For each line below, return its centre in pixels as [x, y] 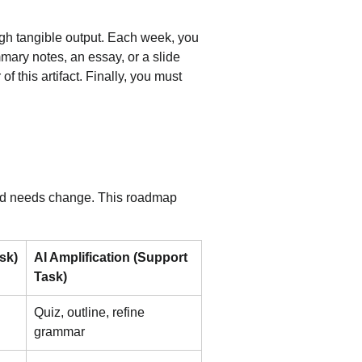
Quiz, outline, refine [91, 312]
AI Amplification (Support [112, 257]
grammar [59, 332]
